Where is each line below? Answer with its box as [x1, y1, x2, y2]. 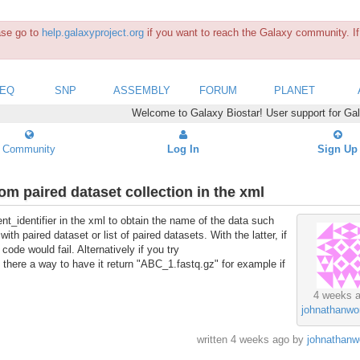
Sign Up [317, 142, 358, 155]
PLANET [274, 84, 315, 96]
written [196, 333, 231, 346]
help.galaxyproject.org [42, 27, 144, 39]
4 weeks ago [230, 333, 289, 346]
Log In [167, 142, 199, 155]
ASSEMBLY [113, 84, 170, 96]
